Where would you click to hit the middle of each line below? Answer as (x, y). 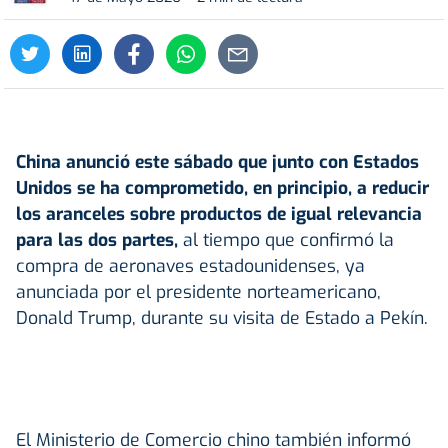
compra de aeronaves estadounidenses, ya (190, 265)
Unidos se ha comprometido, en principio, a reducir (222, 187)
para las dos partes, (99, 239)
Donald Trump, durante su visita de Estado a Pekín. (222, 317)
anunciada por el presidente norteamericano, (198, 291)
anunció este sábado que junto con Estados (242, 161)
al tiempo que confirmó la (288, 239)
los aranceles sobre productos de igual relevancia (219, 213)
